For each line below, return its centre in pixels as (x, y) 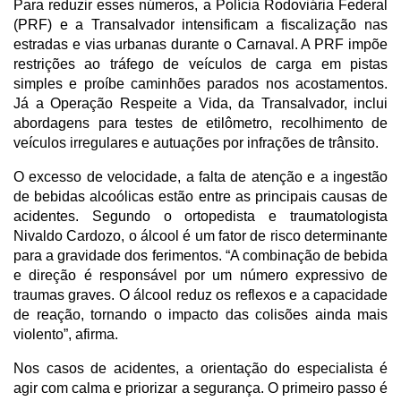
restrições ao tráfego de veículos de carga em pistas (200, 64)
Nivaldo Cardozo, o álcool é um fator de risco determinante (200, 235)
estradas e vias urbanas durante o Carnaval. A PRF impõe (200, 44)
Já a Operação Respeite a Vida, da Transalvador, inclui (200, 103)
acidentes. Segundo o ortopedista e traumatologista (200, 216)
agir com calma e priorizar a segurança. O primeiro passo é (200, 388)
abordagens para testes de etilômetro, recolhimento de (200, 123)
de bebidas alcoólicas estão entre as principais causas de (200, 196)
